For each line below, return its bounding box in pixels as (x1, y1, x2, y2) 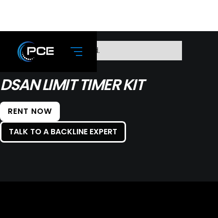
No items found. (41, 45, 100, 56)
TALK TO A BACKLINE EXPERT (9, 126, 117, 137)
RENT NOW (8, 106, 52, 117)
